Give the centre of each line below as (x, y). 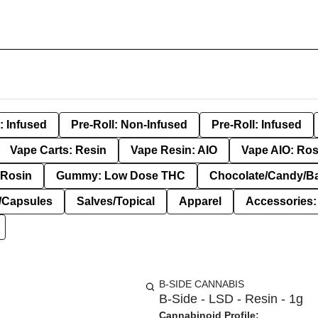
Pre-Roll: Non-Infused (129, 125)
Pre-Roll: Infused (257, 125)
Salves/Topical (116, 201)
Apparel (200, 201)
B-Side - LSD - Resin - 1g (231, 299)
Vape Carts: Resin (58, 150)
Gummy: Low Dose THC (121, 176)
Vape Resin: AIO (174, 150)
